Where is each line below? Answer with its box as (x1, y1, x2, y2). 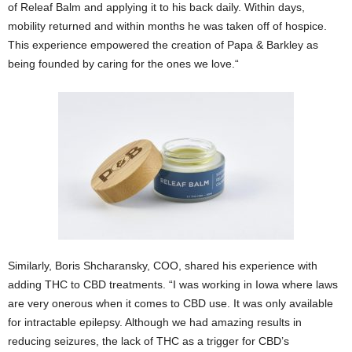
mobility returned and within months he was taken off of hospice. (8, 20, 327, 33)
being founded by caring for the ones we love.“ (8, 57, 239, 71)
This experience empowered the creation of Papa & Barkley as (8, 38, 318, 52)
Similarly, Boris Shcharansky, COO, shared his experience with (8, 259, 317, 273)
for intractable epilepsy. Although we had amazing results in (8, 316, 302, 329)
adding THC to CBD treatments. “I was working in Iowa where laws (8, 278, 338, 291)
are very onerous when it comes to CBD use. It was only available (8, 297, 333, 310)
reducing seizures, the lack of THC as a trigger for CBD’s (8, 335, 289, 348)
